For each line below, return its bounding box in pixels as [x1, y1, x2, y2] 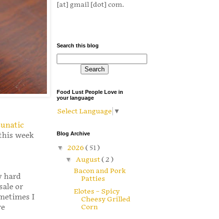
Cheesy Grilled [81, 195, 131, 204]
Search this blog [57, 43, 99, 49]
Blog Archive [57, 131, 90, 137]
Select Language [57, 107, 112, 116]
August [75, 155, 102, 164]
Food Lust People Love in [57, 89, 123, 95]
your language [57, 95, 94, 101]
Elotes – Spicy [73, 187, 120, 196]
